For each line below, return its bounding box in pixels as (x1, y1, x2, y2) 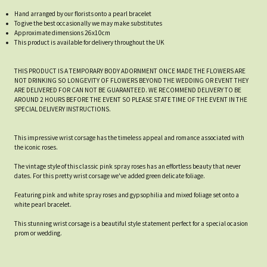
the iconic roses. (14, 142, 58, 151)
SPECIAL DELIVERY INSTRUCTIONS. (14, 104, 111, 113)
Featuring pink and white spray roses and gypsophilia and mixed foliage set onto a (14, 190, 239, 199)
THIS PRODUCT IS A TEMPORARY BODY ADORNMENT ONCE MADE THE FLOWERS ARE (14, 66, 246, 75)
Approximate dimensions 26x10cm (14, 28, 110, 37)
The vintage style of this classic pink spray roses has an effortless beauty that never (14, 162, 241, 170)
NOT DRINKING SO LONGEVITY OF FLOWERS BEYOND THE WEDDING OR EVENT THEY (14, 76, 249, 85)
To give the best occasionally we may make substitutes (14, 18, 162, 27)
